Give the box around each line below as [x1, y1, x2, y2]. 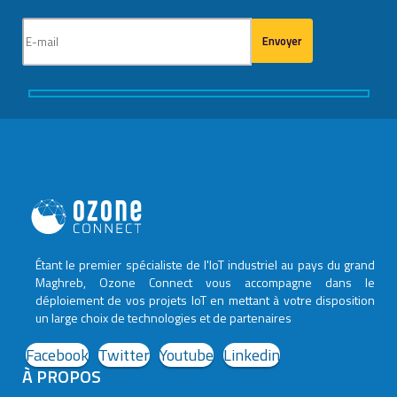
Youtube [160, 342, 214, 367]
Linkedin [223, 342, 280, 367]
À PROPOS [22, 362, 101, 390]
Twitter [98, 342, 150, 367]
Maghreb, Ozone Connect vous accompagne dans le [35, 272, 375, 292]
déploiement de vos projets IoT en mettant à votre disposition [35, 290, 375, 309]
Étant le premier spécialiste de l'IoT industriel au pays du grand [35, 254, 375, 274]
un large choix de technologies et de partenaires [35, 307, 292, 327]
